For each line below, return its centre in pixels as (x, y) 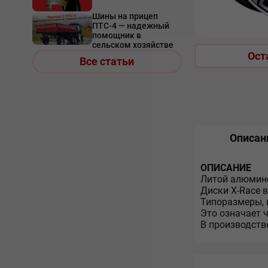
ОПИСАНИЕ (226, 168)
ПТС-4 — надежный (130, 26)
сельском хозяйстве (133, 45)
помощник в (116, 35)
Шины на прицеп (125, 16)
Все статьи (107, 61)
